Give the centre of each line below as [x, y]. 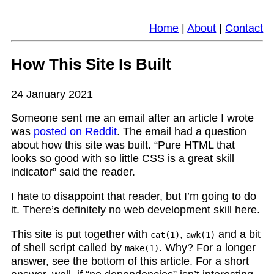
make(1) [142, 248]
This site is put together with [80, 234]
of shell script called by [68, 247]
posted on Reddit [75, 132]
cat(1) [165, 235]
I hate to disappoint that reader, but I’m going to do [133, 196]
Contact [244, 28]
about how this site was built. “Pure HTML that [123, 145]
